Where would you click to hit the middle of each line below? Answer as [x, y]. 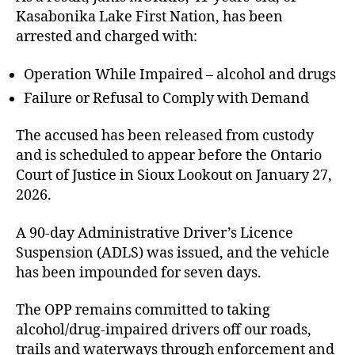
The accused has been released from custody [165, 136]
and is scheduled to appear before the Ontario [169, 156]
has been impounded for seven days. [139, 273]
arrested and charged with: [107, 37]
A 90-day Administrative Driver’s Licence [155, 233]
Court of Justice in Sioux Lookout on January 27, [174, 176]
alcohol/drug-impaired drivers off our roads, [164, 330]
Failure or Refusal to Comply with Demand [166, 98]
